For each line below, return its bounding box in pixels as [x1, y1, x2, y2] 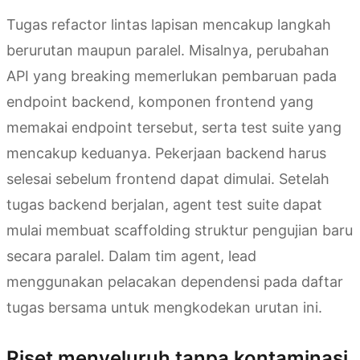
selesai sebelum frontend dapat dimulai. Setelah [6, 170, 329, 188]
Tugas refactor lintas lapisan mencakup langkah [6, 16, 331, 34]
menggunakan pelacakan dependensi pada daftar [6, 273, 343, 291]
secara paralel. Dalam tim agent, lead [6, 247, 256, 265]
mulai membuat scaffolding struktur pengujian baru [6, 222, 353, 239]
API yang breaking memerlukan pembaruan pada [6, 67, 337, 85]
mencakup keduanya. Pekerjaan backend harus [6, 145, 326, 162]
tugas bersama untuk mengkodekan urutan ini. [6, 299, 322, 317]
